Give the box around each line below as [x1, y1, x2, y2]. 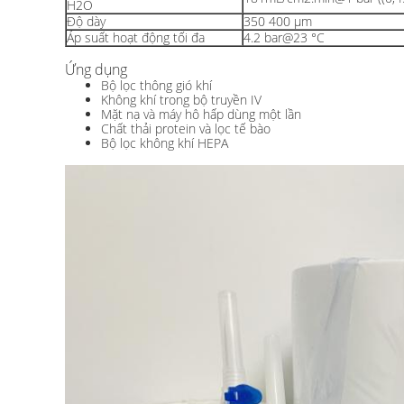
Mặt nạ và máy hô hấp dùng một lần [101, 106, 301, 123]
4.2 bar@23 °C [243, 29, 325, 46]
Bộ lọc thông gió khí [101, 77, 212, 94]
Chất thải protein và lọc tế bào [101, 120, 271, 137]
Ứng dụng [65, 60, 127, 79]
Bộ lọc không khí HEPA [101, 134, 228, 151]
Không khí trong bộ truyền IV [101, 91, 262, 108]
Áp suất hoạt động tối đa [67, 29, 205, 46]
